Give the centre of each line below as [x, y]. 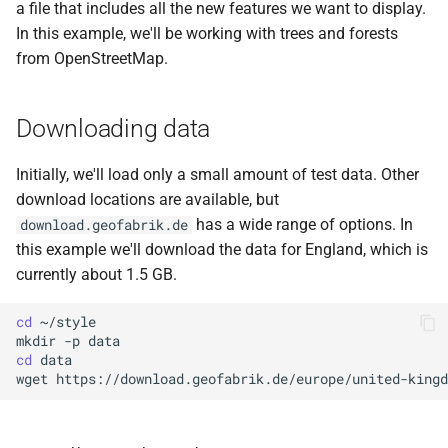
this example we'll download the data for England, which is [222, 249]
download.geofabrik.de [104, 224]
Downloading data [113, 128]
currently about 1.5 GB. [96, 274]
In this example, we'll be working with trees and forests [207, 33]
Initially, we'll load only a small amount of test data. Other [217, 174]
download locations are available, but [147, 199]
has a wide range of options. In [302, 224]
